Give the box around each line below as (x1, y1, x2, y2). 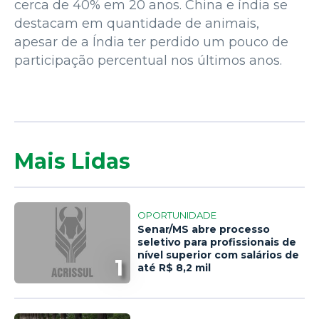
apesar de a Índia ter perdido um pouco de (14, 33, 288, 50)
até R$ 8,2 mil (137, 261, 211, 275)
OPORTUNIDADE (137, 209, 217, 221)
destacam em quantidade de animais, (14, 15, 259, 31)
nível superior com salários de (137, 249, 300, 262)
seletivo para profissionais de (137, 236, 297, 249)
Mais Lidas (14, 147, 130, 174)
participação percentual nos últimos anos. (14, 52, 282, 68)
